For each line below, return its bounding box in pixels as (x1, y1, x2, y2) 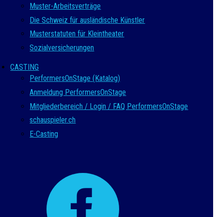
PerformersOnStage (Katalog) (30, 74, 121, 83)
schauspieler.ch (30, 115, 76, 125)
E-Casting (30, 129, 59, 139)
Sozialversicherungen (30, 43, 94, 52)
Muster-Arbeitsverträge (30, 1, 101, 11)
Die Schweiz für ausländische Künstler (30, 15, 145, 25)
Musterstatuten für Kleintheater (30, 29, 124, 39)
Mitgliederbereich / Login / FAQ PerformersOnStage (30, 101, 188, 111)
